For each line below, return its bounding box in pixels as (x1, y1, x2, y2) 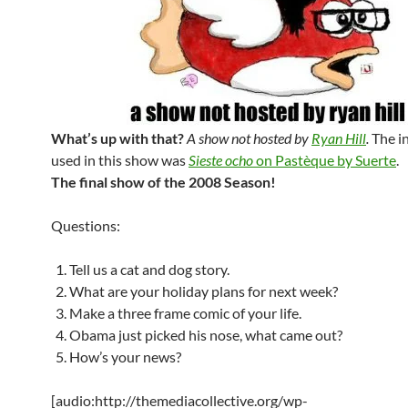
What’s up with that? (51, 129, 184, 147)
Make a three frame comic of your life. (69, 304, 301, 321)
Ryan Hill (311, 129, 366, 147)
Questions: (51, 217, 120, 234)
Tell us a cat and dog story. (69, 260, 229, 278)
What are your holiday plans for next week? (69, 282, 338, 300)
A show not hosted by (187, 129, 311, 147)
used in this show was (51, 151, 189, 168)
